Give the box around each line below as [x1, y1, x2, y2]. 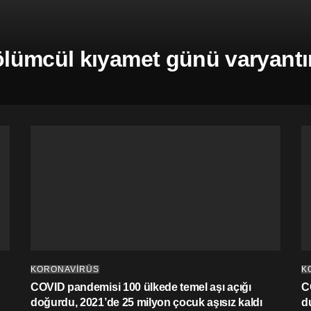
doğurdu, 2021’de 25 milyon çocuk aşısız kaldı [31, 296, 262, 308]
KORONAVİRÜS [31, 264, 99, 274]
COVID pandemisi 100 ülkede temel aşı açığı [31, 280, 251, 293]
